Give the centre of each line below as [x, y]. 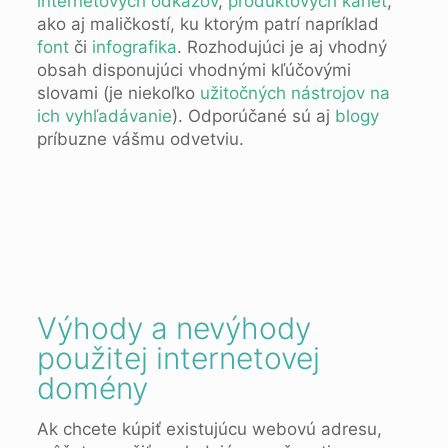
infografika [134, 46]
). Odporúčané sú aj [253, 115]
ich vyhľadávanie [104, 115]
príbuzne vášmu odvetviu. [140, 138]
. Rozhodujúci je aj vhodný [281, 46]
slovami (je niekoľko [118, 92]
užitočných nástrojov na [294, 92]
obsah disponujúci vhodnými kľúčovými [193, 69]
